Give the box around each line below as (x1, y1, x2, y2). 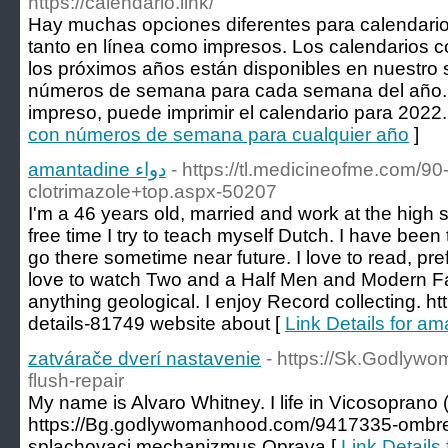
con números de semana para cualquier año (28, 124, 409, 145)
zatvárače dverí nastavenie (28, 348, 261, 369)
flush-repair (28, 370, 124, 391)
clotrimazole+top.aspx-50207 (28, 181, 277, 202)
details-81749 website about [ (28, 313, 285, 334)
